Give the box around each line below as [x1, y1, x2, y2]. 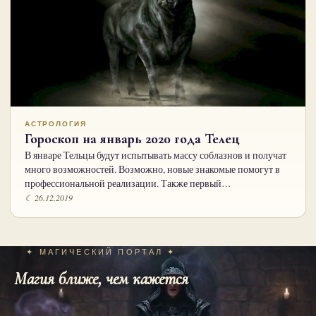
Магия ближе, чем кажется [14, 268, 188, 289]
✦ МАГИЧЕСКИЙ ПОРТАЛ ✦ [26, 247, 176, 256]
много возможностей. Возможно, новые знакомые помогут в [25, 162, 280, 176]
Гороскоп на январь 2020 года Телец [25, 130, 240, 147]
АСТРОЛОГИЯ [25, 119, 87, 128]
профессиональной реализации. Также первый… [25, 176, 231, 190]
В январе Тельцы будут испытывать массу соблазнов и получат [25, 148, 286, 162]
